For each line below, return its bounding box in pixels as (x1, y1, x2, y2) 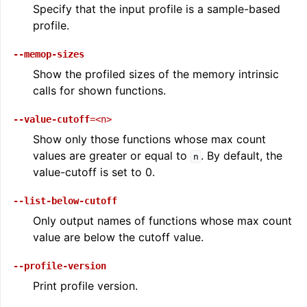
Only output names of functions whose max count (33, 214, 292, 228)
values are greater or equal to (33, 149, 191, 162)
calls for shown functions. (33, 84, 166, 97)
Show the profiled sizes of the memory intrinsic (33, 67, 279, 81)
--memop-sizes (13, 49, 84, 60)
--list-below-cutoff (13, 195, 117, 206)
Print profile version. (33, 279, 138, 293)
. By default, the (201, 149, 283, 162)
